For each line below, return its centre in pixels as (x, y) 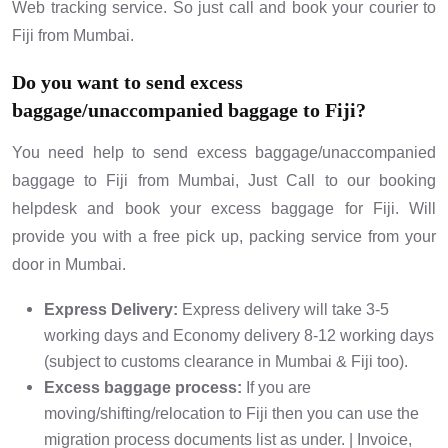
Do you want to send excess (127, 82)
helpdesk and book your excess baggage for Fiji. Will (224, 209)
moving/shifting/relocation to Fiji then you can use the (231, 414)
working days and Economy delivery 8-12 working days (239, 336)
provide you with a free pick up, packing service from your (224, 237)
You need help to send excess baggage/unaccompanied (224, 153)
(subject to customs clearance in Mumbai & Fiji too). (226, 362)
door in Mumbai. (69, 265)
